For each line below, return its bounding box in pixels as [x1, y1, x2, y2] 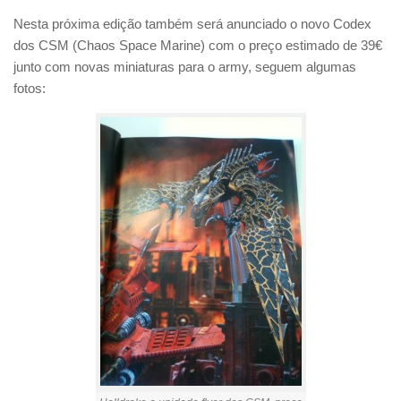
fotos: [13, 81, 46, 97]
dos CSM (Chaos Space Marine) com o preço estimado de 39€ [13, 38, 382, 54]
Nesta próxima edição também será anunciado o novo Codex [13, 16, 371, 32]
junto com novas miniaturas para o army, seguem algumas [13, 59, 356, 75]
